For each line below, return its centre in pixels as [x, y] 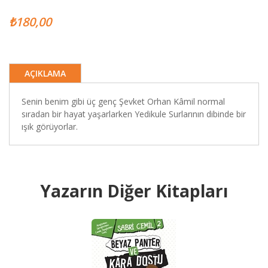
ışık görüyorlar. [50, 127]
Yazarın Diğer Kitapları [134, 191]
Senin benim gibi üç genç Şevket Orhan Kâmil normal [123, 101]
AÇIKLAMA [45, 73]
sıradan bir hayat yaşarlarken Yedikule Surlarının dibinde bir [134, 114]
